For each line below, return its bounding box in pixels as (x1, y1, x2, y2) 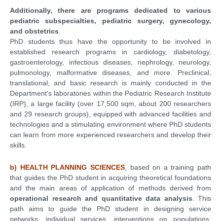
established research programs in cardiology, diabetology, (10, 47, 211, 56)
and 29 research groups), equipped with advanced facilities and (10, 110, 211, 118)
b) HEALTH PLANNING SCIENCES (10, 163, 125, 171)
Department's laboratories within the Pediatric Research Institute (10, 89, 211, 97)
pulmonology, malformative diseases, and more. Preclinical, (10, 68, 211, 76)
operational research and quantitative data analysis (10, 194, 192, 202)
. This (192, 194, 211, 202)
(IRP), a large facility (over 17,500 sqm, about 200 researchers (10, 99, 211, 108)
